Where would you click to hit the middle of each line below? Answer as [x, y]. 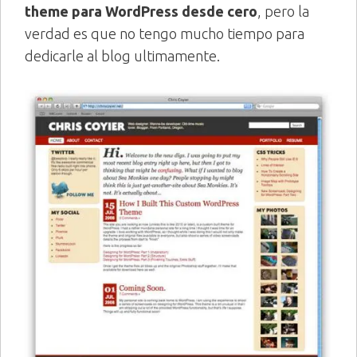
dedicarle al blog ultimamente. [122, 56]
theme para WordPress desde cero [141, 11]
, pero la [283, 11]
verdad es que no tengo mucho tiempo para [165, 33]
